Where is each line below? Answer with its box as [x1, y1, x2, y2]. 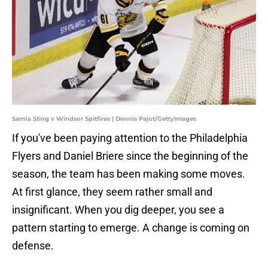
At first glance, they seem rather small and [12, 185, 212, 199]
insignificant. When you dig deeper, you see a [12, 203, 224, 217]
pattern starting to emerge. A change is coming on [12, 221, 249, 234]
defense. [12, 239, 54, 252]
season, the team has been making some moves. [12, 167, 245, 181]
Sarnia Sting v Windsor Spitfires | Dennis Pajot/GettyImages [12, 115, 196, 123]
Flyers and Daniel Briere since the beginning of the [12, 150, 248, 163]
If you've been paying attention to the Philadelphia [12, 132, 248, 145]
